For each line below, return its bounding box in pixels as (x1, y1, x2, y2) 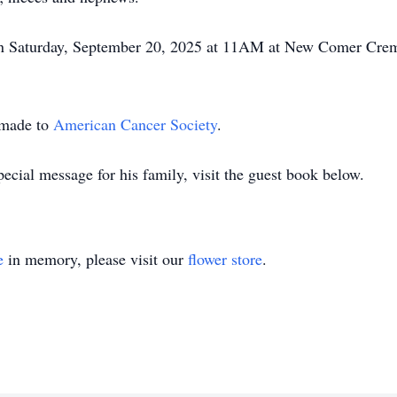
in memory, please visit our (4, 248, 188, 269)
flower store (188, 248, 262, 269)
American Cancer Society (49, 113, 217, 135)
